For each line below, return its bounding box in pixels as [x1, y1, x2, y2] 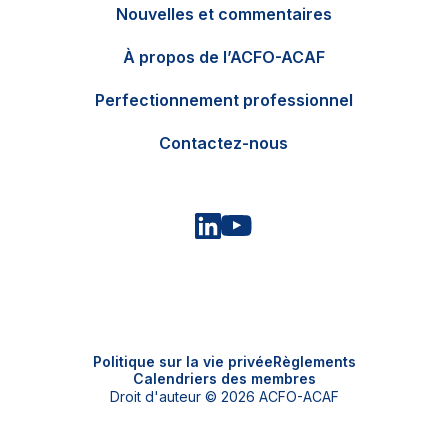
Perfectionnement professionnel [94, 90, 353, 110]
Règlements [272, 353, 356, 370]
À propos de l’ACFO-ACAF [122, 47, 325, 67]
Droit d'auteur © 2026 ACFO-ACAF [109, 388, 339, 405]
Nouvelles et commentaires [115, 4, 332, 24]
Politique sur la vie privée [92, 353, 273, 370]
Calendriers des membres [132, 370, 316, 387]
